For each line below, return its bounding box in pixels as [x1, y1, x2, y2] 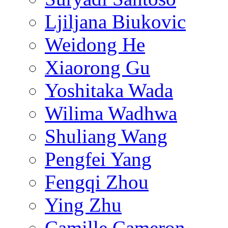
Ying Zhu [45, 194, 122, 216]
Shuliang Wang [45, 125, 167, 148]
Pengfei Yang [45, 148, 152, 170]
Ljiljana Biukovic [45, 11, 186, 33]
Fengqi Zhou [45, 171, 149, 193]
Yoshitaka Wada [45, 79, 173, 102]
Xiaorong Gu [45, 56, 150, 79]
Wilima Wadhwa [45, 102, 177, 125]
